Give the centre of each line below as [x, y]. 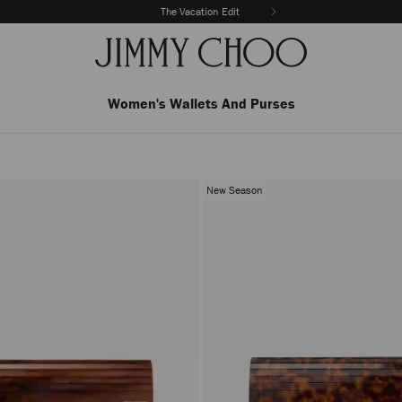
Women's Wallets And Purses [201, 104]
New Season [235, 190]
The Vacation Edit [200, 12]
